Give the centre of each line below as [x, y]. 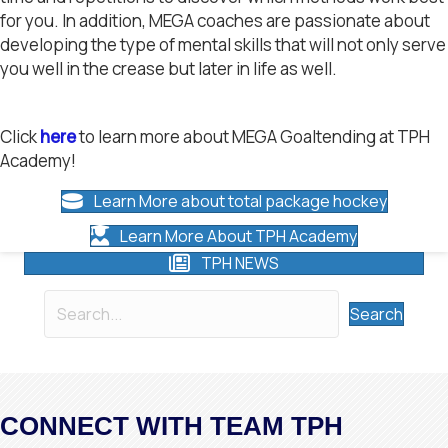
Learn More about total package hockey [240, 201]
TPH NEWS [240, 263]
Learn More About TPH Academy [238, 235]
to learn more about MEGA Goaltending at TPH [254, 137]
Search [376, 313]
